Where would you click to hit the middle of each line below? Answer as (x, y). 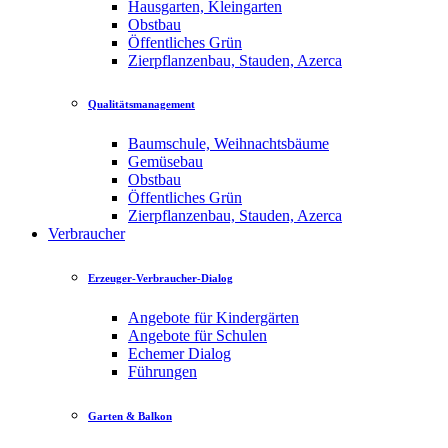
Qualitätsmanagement (141, 104)
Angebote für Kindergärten (213, 318)
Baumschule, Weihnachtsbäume (228, 144)
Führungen (162, 372)
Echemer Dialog (179, 354)
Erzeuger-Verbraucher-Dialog (160, 278)
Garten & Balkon (130, 416)
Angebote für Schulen (197, 336)
